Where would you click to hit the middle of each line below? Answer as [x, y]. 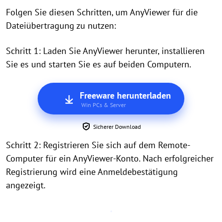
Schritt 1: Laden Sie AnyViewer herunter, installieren [105, 51]
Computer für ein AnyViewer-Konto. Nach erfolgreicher [110, 158]
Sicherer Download [117, 127]
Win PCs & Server [103, 105]
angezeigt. [26, 185]
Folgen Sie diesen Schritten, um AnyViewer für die [102, 12]
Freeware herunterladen [125, 95]
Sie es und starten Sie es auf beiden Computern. [99, 64]
